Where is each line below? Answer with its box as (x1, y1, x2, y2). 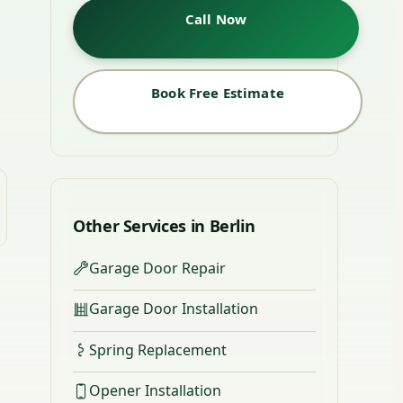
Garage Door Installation (89, 299, 258, 319)
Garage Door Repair (89, 257, 226, 278)
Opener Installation (89, 381, 221, 401)
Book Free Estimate (151, 83, 284, 102)
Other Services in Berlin (73, 214, 255, 237)
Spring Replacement (89, 339, 227, 360)
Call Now (184, 9, 247, 28)
